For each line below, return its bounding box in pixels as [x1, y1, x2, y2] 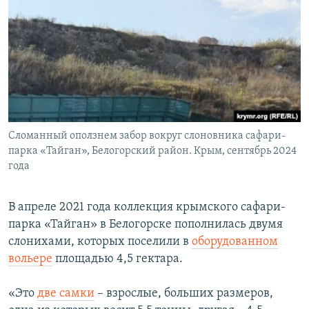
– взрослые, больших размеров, [94, 286, 273, 300]
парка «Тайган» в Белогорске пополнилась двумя [8, 217, 283, 231]
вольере [8, 252, 52, 266]
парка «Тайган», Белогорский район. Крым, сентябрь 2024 [8, 145, 297, 157]
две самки [37, 286, 94, 300]
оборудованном [192, 235, 278, 248]
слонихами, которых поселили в [8, 235, 192, 248]
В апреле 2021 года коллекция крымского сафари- [8, 200, 286, 214]
